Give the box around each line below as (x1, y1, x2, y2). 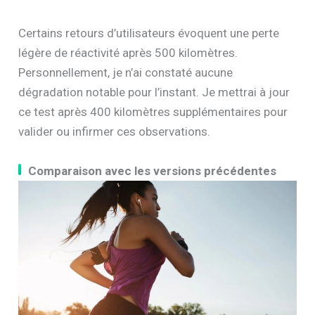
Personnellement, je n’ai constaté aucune (18, 65, 233, 80)
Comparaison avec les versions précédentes (28, 163, 277, 178)
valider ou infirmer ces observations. (18, 124, 211, 139)
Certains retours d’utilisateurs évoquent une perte (18, 26, 280, 41)
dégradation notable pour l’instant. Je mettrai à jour (18, 85, 290, 100)
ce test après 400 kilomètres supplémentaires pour (18, 105, 288, 120)
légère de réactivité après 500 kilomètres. (18, 46, 238, 60)
